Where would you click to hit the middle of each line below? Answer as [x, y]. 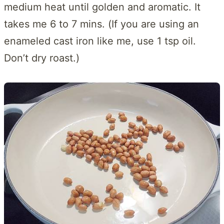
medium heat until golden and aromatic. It [102, 7]
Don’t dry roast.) [42, 58]
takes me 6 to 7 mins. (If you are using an [101, 24]
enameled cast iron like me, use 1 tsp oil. [100, 41]
